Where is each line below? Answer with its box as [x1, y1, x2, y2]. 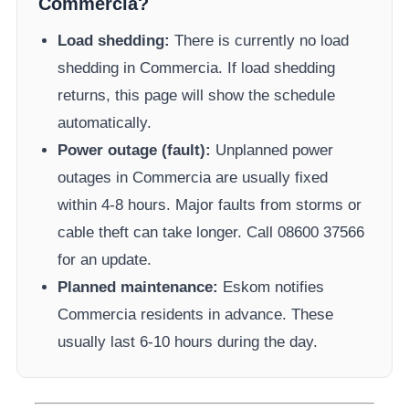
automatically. [58, 114, 152, 132]
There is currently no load [170, 32, 350, 50]
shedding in [58, 59, 141, 78]
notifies [270, 278, 325, 297]
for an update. [58, 251, 152, 269]
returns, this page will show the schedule [58, 87, 336, 105]
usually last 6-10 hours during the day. [58, 333, 319, 351]
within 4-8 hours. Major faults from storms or [58, 196, 362, 215]
